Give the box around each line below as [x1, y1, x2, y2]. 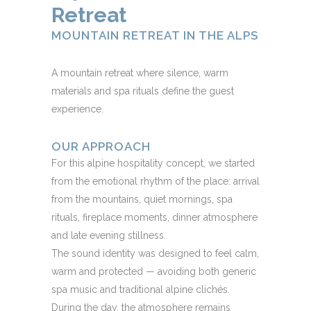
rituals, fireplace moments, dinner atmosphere [51, 211, 258, 223]
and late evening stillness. [51, 229, 166, 241]
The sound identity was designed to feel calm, [51, 247, 259, 259]
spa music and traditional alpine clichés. [51, 283, 230, 295]
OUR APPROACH [51, 139, 151, 153]
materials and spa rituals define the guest [51, 85, 234, 96]
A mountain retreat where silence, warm [51, 67, 228, 78]
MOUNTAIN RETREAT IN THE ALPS [51, 28, 258, 42]
